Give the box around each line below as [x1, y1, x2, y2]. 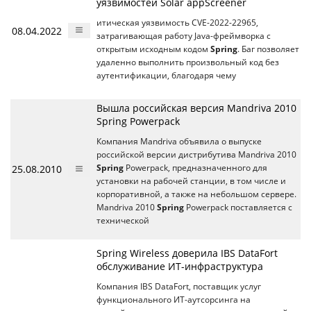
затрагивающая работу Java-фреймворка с [96, 31, 271, 42]
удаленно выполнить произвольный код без [96, 57, 279, 68]
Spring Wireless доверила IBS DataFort [96, 246, 278, 260]
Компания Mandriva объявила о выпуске [96, 136, 262, 147]
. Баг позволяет [237, 44, 299, 55]
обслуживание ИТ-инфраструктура [96, 260, 263, 274]
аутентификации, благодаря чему [96, 70, 236, 81]
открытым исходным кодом [96, 44, 210, 55]
